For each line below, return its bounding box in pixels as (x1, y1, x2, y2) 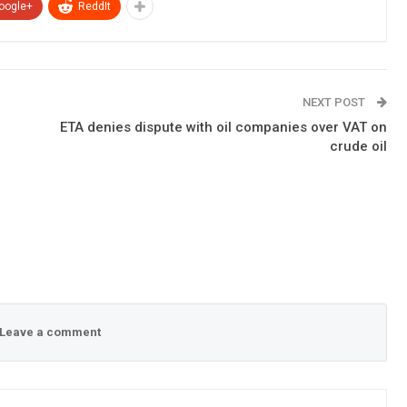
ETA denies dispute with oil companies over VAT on (59, 118, 387, 135)
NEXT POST (302, 94, 368, 109)
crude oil (329, 137, 387, 154)
